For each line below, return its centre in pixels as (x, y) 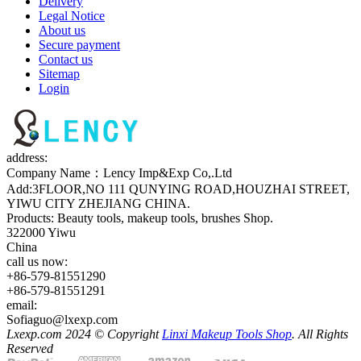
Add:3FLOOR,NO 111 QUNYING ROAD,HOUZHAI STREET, (178, 189)
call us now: (37, 262)
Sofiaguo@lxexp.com (62, 320)
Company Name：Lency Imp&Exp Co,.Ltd (119, 173)
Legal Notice (72, 16)
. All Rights (320, 334)
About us (62, 31)
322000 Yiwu (41, 233)
